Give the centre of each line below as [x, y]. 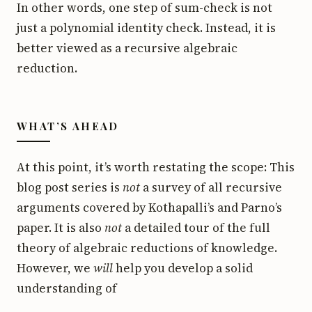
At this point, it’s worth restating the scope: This [156, 167]
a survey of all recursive [211, 187]
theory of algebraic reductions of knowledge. [147, 248]
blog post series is [70, 187]
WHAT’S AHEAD [68, 126]
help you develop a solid [183, 268]
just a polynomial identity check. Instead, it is [146, 28]
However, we [55, 268]
